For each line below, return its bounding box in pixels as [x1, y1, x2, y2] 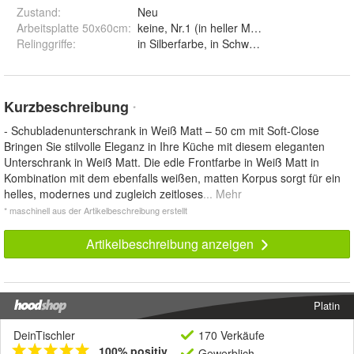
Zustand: [17, 4, 61, 21]
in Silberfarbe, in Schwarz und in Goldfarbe [290, 36, 352, 52]
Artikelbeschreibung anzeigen [85, 235, 257, 254]
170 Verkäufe [198, 327, 265, 344]
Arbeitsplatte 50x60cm [17, 20, 128, 36]
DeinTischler [13, 327, 75, 344]
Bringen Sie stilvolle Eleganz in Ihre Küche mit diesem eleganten [4, 138, 325, 155]
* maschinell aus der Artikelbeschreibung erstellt [4, 204, 187, 217]
